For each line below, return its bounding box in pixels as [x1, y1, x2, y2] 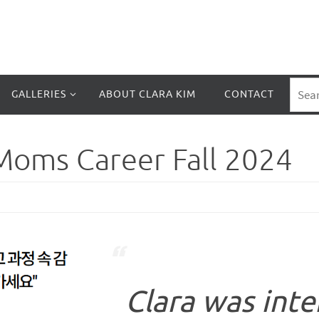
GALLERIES [11, 88, 66, 100]
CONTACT [224, 88, 274, 100]
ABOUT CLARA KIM [99, 88, 196, 100]
